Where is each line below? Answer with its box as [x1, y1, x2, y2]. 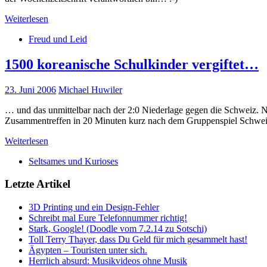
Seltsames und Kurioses [29, 156, 118, 166]
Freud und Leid [29, 33, 87, 44]
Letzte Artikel [5, 178, 70, 191]
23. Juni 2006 [5, 84, 56, 95]
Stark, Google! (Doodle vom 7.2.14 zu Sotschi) [29, 223, 207, 234]
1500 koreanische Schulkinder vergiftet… [5, 56, 259, 72]
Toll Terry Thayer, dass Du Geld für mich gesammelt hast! [29, 234, 247, 245]
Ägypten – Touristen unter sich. [29, 245, 147, 256]
